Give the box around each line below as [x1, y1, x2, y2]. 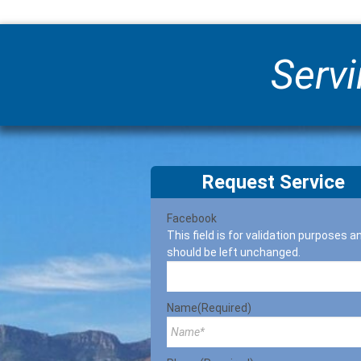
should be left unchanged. [167, 246, 301, 259]
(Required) [197, 301, 251, 314]
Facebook [167, 212, 217, 225]
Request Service [201, 171, 345, 193]
